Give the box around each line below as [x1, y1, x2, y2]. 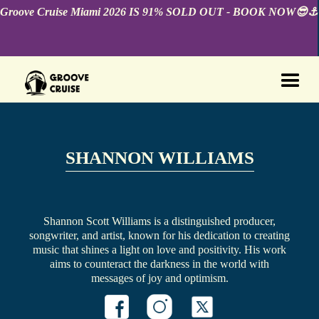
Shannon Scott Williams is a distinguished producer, [43, 215, 276, 228]
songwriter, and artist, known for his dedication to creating [29, 229, 290, 242]
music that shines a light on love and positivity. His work [33, 244, 286, 256]
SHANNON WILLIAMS [65, 148, 254, 168]
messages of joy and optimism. [90, 272, 229, 285]
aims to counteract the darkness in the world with [50, 258, 269, 271]
